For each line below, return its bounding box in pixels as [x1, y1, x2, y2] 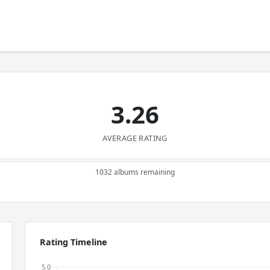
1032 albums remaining [95, 167, 175, 177]
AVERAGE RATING [102, 133, 168, 143]
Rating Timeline [40, 236, 108, 248]
